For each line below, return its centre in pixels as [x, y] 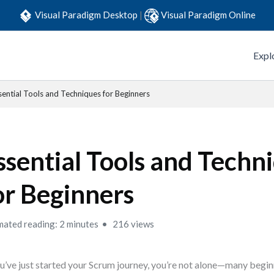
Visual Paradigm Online [208, 14]
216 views [133, 224]
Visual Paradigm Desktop [87, 14]
